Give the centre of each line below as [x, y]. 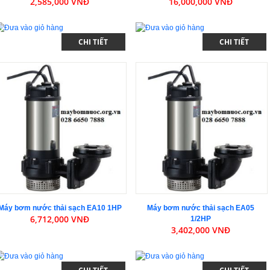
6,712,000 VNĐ [60, 219]
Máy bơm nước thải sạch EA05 [201, 208]
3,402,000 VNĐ [201, 230]
